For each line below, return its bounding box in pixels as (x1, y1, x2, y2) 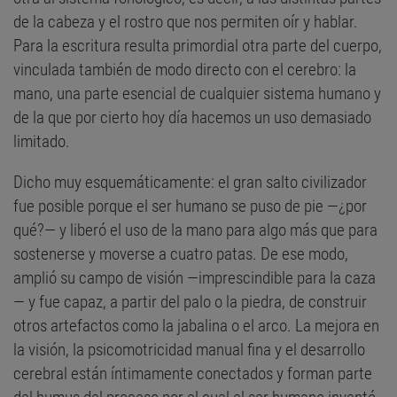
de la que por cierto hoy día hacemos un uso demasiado (13, 106, 371, 128)
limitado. (13, 130, 70, 152)
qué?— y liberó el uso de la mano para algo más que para (13, 219, 378, 240)
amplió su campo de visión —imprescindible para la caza (13, 267, 376, 288)
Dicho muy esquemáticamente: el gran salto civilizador (13, 171, 367, 192)
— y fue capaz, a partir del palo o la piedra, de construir (13, 291, 367, 312)
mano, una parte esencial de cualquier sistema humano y (13, 82, 381, 104)
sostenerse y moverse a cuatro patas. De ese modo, (13, 243, 348, 264)
